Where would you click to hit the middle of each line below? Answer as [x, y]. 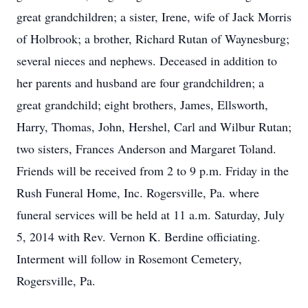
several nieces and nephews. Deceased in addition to [147, 60]
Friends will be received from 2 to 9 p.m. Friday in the [153, 170]
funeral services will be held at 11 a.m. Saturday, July [151, 214]
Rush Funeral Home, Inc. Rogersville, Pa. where [138, 192]
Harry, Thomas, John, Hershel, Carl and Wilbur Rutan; [154, 126]
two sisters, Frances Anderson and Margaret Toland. [146, 148]
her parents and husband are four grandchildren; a [140, 82]
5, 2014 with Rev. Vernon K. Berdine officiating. [139, 236]
